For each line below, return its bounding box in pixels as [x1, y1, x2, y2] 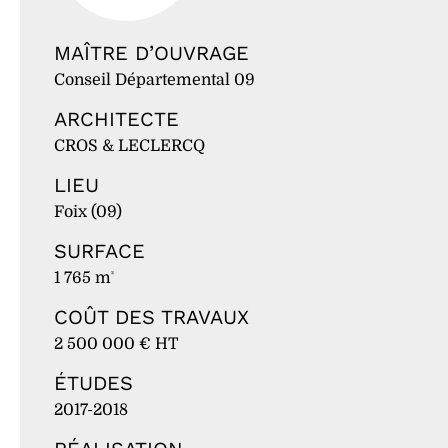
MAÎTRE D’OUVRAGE [54, 40, 249, 65]
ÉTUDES [54, 370, 133, 395]
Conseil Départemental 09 [54, 70, 255, 89]
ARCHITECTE [54, 106, 179, 131]
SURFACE [54, 238, 145, 263]
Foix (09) [54, 202, 122, 221]
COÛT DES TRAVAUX [54, 304, 249, 329]
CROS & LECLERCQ [54, 136, 205, 155]
